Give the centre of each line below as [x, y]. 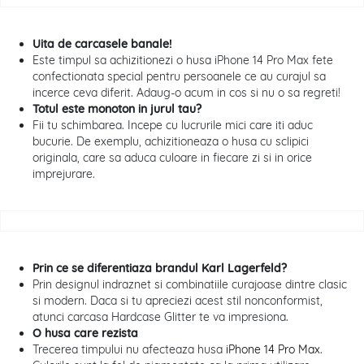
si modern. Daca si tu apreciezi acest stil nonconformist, [178, 301]
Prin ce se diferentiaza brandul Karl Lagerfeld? [160, 269]
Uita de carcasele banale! [102, 44]
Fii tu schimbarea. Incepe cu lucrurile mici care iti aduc [173, 126]
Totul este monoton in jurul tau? [117, 109]
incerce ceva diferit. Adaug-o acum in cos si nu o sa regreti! [186, 93]
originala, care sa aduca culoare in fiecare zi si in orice [172, 158]
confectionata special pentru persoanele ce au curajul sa [179, 77]
